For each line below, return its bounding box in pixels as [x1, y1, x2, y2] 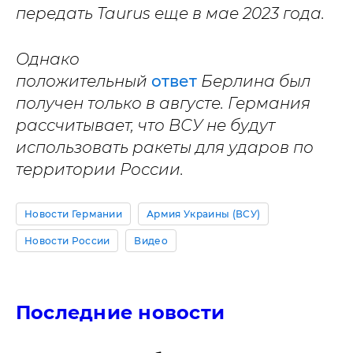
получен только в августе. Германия [16, 94, 310, 113]
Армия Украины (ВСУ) [147, 208, 261, 220]
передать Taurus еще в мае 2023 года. [16, 4, 325, 23]
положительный [16, 72, 151, 91]
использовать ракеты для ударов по [16, 138, 314, 157]
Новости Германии [24, 208, 123, 220]
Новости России [24, 235, 110, 247]
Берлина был [201, 72, 310, 91]
